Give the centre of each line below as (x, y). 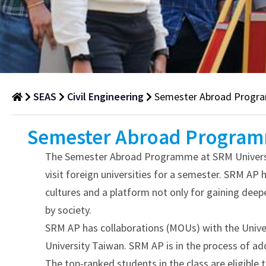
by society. (69, 210)
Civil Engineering (105, 96)
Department (54, 189)
